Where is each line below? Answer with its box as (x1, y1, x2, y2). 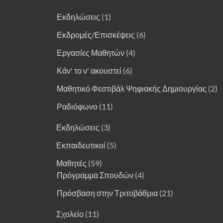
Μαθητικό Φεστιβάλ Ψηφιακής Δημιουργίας (57, 84, 207, 93)
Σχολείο (56, 209, 84, 219)
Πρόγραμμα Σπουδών (57, 170, 133, 180)
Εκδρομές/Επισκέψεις (57, 30, 135, 39)
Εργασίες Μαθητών (57, 48, 124, 57)
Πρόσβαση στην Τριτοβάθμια (57, 188, 158, 198)
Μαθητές (56, 158, 87, 168)
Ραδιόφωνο (57, 102, 98, 111)
